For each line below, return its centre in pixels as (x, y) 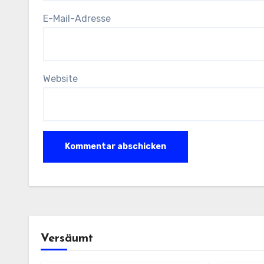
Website (60, 78)
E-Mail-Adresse (77, 18)
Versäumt (67, 238)
